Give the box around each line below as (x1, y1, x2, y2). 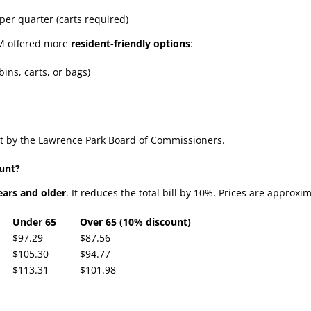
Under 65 (12, 215, 56, 228)
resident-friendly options (71, 36, 190, 50)
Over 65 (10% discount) (80, 215, 191, 228)
